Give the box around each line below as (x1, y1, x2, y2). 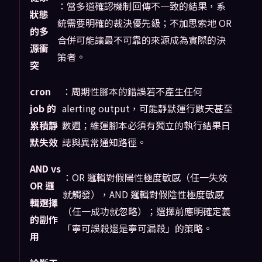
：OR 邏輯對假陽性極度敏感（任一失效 (62, 170, 227, 184)
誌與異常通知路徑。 (61, 135, 146, 150)
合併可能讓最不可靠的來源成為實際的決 (57, 32, 226, 47)
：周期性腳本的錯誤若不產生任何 (61, 84, 202, 99)
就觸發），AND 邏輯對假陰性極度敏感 (62, 187, 224, 201)
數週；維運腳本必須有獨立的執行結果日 (61, 118, 230, 133)
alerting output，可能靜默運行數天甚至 (61, 101, 233, 116)
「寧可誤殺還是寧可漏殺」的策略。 (62, 220, 212, 235)
